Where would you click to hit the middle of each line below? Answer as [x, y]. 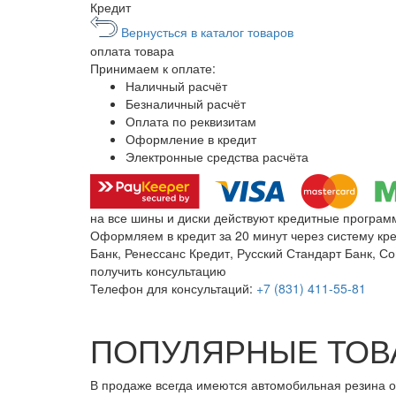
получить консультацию [158, 271]
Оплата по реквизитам [191, 122]
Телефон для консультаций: [171, 289]
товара [154, 51]
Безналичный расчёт [186, 104]
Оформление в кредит [191, 139]
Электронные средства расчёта [217, 157]
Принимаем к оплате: [153, 69]
